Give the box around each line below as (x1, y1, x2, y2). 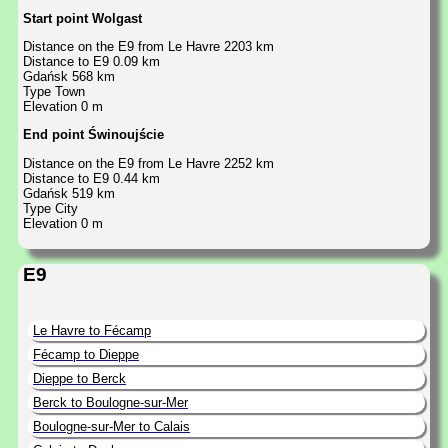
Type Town (23, 83, 85, 99)
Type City (23, 200, 78, 216)
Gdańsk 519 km (23, 185, 115, 201)
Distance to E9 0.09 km (23, 53, 160, 69)
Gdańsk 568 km (23, 68, 115, 84)
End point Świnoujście (23, 127, 164, 143)
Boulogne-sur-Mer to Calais (33, 418, 190, 434)
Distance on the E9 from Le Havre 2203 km (23, 38, 274, 54)
